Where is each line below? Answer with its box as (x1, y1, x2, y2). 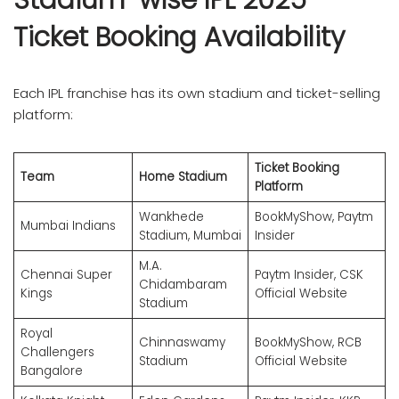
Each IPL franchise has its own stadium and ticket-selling (13, 83, 380, 102)
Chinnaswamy (138, 333, 225, 351)
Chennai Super (20, 265, 112, 283)
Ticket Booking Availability (13, 18, 345, 56)
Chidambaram (138, 275, 227, 293)
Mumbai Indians (20, 216, 116, 234)
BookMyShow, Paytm (254, 208, 373, 225)
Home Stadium (138, 167, 227, 185)
